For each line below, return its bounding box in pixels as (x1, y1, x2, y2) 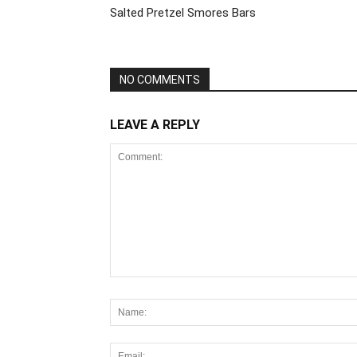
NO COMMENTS (120, 73, 200, 86)
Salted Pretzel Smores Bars (110, 6, 256, 20)
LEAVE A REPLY (110, 117, 200, 132)
